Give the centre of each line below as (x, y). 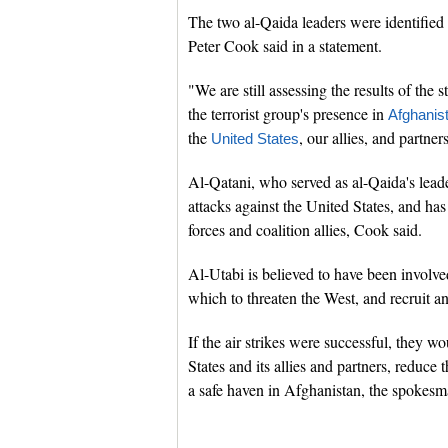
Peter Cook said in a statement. (285, 45)
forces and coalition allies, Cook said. (305, 229)
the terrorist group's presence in (288, 113)
